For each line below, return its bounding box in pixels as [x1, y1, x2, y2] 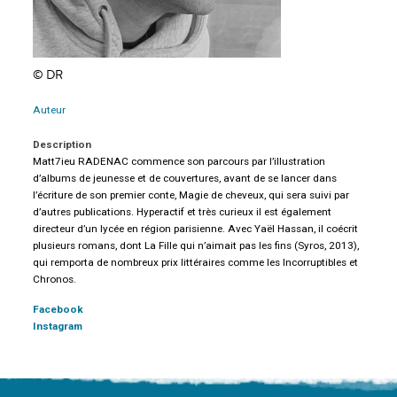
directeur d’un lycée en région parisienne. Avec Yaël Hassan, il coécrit [32, 222, 358, 235]
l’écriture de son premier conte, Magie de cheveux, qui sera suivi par [32, 189, 349, 201]
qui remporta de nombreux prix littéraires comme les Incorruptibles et [32, 256, 358, 269]
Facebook [32, 303, 83, 315]
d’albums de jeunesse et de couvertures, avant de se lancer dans [32, 172, 337, 184]
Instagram [32, 320, 82, 332]
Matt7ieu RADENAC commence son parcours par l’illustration [32, 155, 325, 167]
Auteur [32, 104, 66, 116]
